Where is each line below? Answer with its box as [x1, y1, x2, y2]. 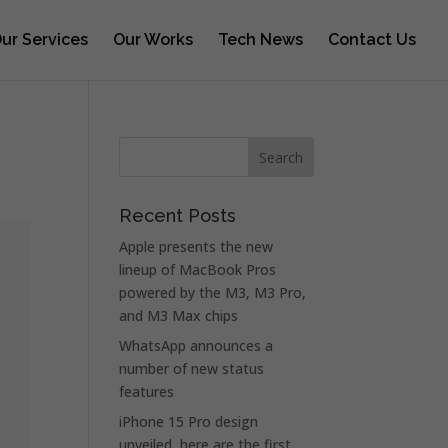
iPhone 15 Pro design [119, 412, 259, 431]
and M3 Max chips [119, 306, 239, 325]
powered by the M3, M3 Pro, [119, 283, 307, 302]
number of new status [119, 359, 265, 378]
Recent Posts [119, 205, 237, 226]
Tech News [218, 30, 303, 49]
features [119, 382, 175, 401]
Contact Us [328, 30, 416, 49]
